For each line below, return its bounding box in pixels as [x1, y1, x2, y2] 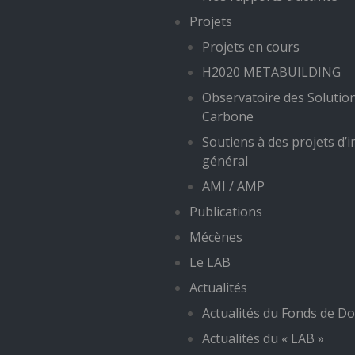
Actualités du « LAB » [202, 330, 324, 347]
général [202, 152, 248, 170]
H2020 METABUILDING [202, 63, 341, 81]
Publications [189, 203, 262, 220]
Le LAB [189, 254, 231, 271]
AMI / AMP [202, 177, 265, 195]
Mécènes [189, 228, 242, 246]
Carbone [202, 108, 254, 125]
